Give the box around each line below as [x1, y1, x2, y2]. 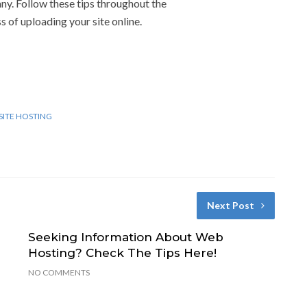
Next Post [206, 199, 254, 211]
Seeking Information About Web [27, 230, 223, 244]
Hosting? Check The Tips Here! [27, 245, 217, 260]
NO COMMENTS [27, 267, 90, 278]
